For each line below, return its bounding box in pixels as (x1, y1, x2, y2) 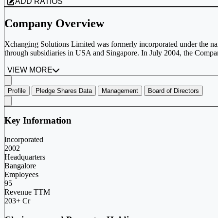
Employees (4, 170, 38, 179)
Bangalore (4, 162, 36, 170)
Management (102, 87, 138, 94)
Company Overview (4, 17, 104, 30)
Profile (8, 87, 26, 94)
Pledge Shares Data (36, 87, 92, 94)
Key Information (4, 115, 72, 126)
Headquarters (4, 153, 45, 162)
